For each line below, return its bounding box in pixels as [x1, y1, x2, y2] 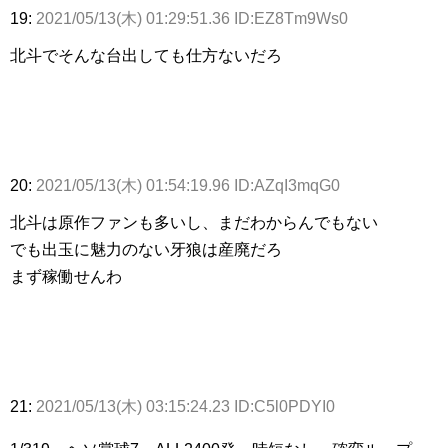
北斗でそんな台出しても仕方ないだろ [10, 47, 282, 65]
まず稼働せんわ [10, 268, 122, 286]
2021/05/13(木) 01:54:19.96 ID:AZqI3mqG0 [36, 177, 340, 195]
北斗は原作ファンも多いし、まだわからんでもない [10, 214, 378, 232]
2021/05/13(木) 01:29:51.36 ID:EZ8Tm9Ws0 [36, 10, 348, 28]
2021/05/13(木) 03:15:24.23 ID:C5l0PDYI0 [36, 398, 335, 416]
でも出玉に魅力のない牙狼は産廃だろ [10, 241, 282, 259]
